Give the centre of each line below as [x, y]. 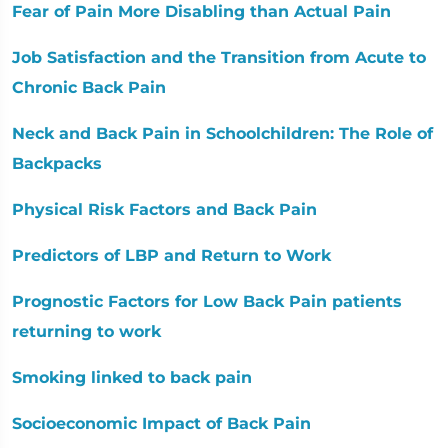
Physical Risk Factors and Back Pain [164, 209]
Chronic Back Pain [89, 87]
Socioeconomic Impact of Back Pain [161, 423]
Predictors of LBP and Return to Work [171, 255]
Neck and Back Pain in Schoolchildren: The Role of [222, 133]
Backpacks [57, 163]
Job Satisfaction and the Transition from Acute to [219, 57]
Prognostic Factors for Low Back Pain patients [207, 301]
